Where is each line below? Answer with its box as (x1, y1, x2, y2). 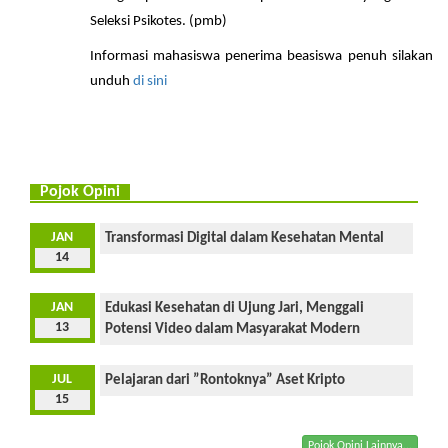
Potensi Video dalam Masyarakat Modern (104, 321, 360, 337)
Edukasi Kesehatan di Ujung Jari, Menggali (104, 300, 364, 316)
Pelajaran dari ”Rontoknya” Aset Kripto (104, 372, 345, 388)
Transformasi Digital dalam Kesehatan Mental (104, 230, 384, 246)
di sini (132, 73, 167, 89)
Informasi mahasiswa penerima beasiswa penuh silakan (89, 48, 433, 64)
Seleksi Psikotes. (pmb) (89, 13, 227, 29)
